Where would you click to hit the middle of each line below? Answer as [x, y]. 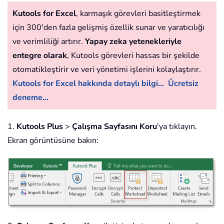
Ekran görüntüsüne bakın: [53, 141]
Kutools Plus [40, 127]
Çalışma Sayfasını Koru [114, 127]
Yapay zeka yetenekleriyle [133, 42]
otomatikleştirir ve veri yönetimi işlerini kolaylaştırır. [107, 70]
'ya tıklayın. [177, 127]
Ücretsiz [183, 84]
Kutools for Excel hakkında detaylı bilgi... [88, 84]
